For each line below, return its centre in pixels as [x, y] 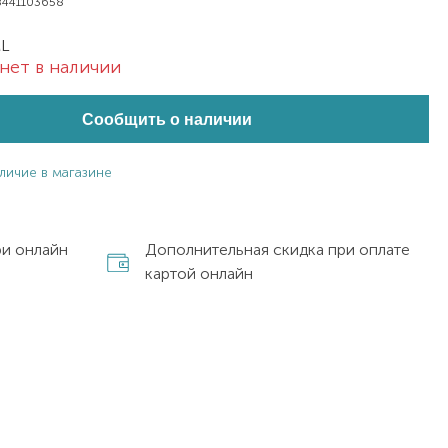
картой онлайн [199, 273]
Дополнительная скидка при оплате [278, 249]
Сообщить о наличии [167, 119]
